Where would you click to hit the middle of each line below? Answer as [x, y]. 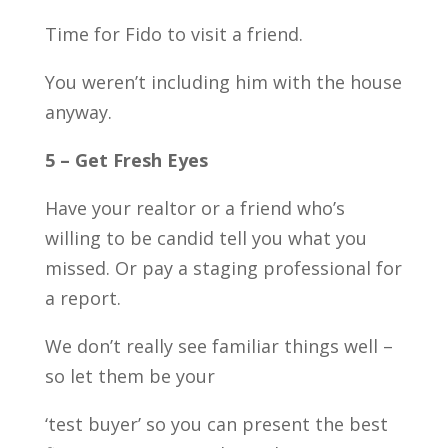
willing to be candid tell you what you [205, 237]
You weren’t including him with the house [223, 81]
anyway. [78, 111]
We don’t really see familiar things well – [218, 345]
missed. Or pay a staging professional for [223, 267]
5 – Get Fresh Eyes [126, 159]
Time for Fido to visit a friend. [173, 33]
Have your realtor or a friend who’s [194, 207]
